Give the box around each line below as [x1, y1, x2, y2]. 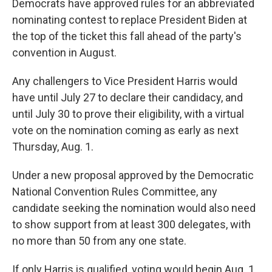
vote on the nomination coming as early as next [12, 124, 239, 137]
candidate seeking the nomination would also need [12, 202, 256, 214]
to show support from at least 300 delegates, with [12, 218, 251, 231]
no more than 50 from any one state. [12, 234, 186, 247]
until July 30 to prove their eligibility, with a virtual [12, 107, 244, 120]
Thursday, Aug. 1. [12, 140, 93, 153]
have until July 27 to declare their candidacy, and [12, 91, 243, 104]
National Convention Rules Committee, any [12, 185, 217, 198]
